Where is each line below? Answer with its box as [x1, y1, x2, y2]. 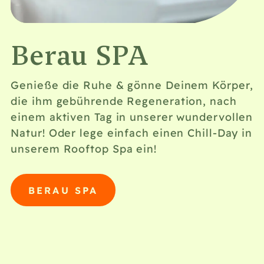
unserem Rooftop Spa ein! [11, 141, 157, 156]
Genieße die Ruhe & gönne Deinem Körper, [11, 77, 253, 93]
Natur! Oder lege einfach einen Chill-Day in [11, 125, 253, 140]
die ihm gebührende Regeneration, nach [11, 93, 237, 108]
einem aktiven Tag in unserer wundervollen [11, 109, 253, 124]
